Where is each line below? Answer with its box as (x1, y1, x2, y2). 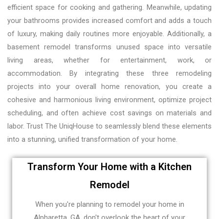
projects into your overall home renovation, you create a (7, 82, 212, 91)
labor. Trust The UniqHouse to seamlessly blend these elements (7, 121, 212, 131)
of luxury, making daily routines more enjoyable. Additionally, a (7, 29, 212, 38)
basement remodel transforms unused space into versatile (7, 42, 212, 51)
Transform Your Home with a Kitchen (27, 161, 192, 173)
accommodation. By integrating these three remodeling (7, 68, 212, 78)
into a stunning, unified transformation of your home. (7, 134, 177, 144)
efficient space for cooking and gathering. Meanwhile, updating (7, 2, 212, 12)
